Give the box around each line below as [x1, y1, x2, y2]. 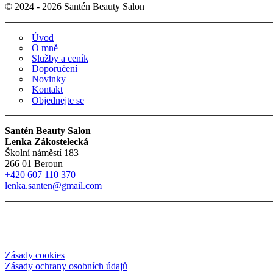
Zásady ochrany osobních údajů [5, 260, 127, 271]
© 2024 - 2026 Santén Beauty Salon [5, 1, 144, 12]
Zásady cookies [5, 249, 65, 260]
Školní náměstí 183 [5, 147, 79, 158]
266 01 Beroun [5, 158, 63, 169]
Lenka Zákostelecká [5, 136, 88, 147]
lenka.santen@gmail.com [5, 180, 102, 191]
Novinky [32, 74, 66, 85]
